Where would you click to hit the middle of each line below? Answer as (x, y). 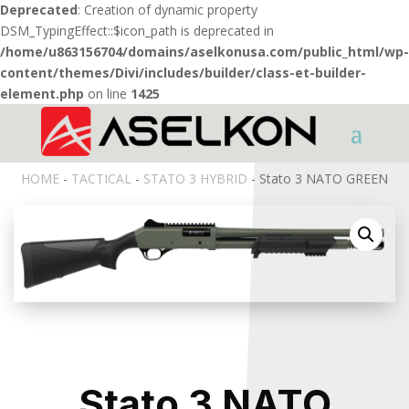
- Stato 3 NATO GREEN (318, 179)
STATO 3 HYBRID (195, 179)
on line (107, 94)
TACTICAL (101, 179)
